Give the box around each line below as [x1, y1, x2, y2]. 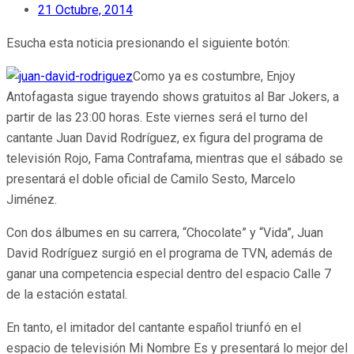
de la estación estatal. [6, 287, 127, 303]
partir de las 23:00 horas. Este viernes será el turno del [6, 110, 307, 126]
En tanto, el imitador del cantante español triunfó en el [6, 320, 301, 336]
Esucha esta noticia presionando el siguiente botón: [6, 36, 290, 51]
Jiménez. [6, 192, 57, 208]
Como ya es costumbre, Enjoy [133, 69, 296, 85]
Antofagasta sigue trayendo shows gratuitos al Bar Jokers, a [6, 89, 339, 105]
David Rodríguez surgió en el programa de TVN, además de [6, 246, 333, 262]
